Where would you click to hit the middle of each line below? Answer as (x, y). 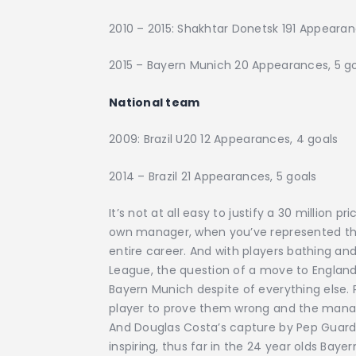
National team (155, 102)
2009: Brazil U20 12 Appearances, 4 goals (224, 139)
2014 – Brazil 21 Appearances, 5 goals (213, 176)
